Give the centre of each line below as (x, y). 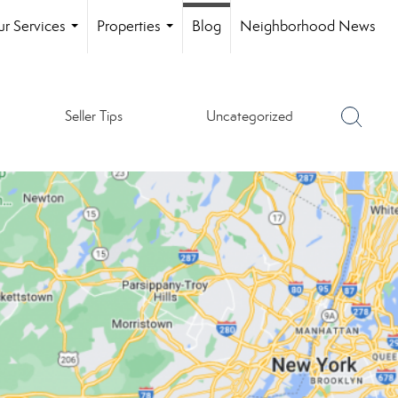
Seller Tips (93, 115)
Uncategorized (250, 115)
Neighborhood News (308, 26)
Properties (129, 26)
